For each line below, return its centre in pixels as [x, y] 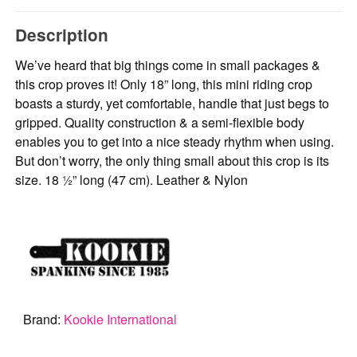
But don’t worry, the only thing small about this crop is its [173, 161]
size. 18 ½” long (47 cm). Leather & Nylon [132, 180]
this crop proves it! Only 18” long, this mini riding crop [164, 84]
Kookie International [120, 319]
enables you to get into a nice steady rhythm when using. [175, 142]
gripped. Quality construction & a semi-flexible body [160, 123]
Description [62, 34]
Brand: [43, 319]
